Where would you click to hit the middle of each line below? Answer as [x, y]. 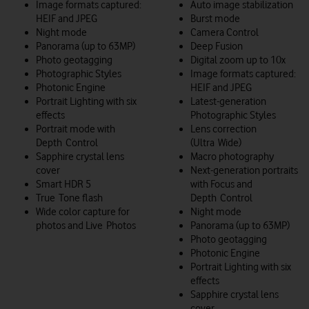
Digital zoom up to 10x [238, 60]
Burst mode [215, 18]
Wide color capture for [83, 211]
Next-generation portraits [244, 170]
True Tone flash [69, 198]
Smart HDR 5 [63, 184]
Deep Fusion [217, 46]
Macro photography [232, 156]
